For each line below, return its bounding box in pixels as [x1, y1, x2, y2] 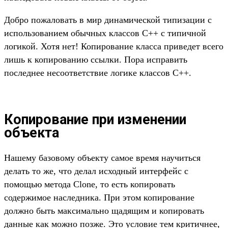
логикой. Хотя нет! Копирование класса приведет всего [4, 41, 223, 52]
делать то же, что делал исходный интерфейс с [4, 165, 188, 176]
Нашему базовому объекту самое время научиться [4, 152, 201, 163]
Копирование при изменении [4, 111, 186, 128]
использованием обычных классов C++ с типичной [4, 28, 206, 39]
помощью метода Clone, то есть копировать [4, 179, 175, 189]
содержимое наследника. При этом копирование [4, 192, 194, 203]
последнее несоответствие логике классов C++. [4, 68, 191, 78]
